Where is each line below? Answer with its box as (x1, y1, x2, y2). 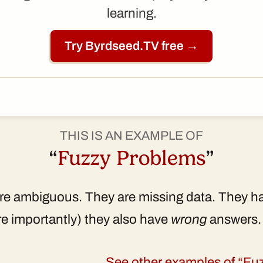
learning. (106, 6, 157, 21)
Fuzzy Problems (58, 146, 205, 170)
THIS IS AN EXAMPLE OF (60, 129, 203, 143)
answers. (207, 211, 261, 227)
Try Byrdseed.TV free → (65, 39, 198, 53)
